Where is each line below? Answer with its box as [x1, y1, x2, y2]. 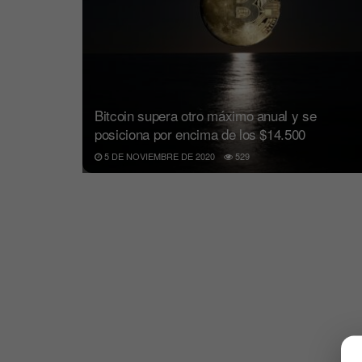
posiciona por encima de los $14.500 [95, 124, 306, 145]
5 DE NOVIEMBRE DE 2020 [102, 149, 215, 163]
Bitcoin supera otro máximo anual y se [95, 105, 317, 126]
